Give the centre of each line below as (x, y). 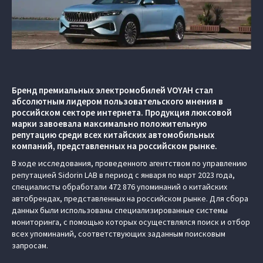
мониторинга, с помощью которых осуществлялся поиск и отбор (131, 222)
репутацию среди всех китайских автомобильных (113, 135)
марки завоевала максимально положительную (109, 124)
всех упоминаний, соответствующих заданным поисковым (119, 234)
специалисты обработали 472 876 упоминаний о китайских (119, 187)
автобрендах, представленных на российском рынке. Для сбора (130, 199)
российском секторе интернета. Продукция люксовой (122, 113)
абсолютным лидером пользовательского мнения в (117, 102)
